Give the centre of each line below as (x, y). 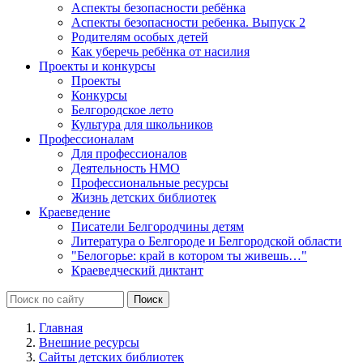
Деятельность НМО (126, 168)
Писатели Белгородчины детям (158, 226)
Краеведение (75, 211)
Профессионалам (86, 139)
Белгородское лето (122, 109)
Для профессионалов (129, 153)
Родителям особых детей (140, 36)
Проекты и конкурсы (97, 66)
